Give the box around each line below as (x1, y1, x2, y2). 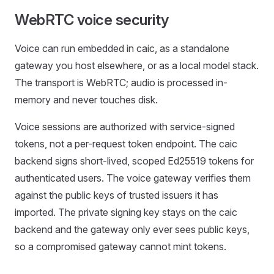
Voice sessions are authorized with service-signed (15, 120, 235, 133)
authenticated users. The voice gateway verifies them (15, 172, 251, 184)
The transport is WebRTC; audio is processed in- (15, 76, 228, 89)
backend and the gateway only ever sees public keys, (15, 223, 250, 235)
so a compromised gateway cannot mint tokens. (15, 240, 226, 253)
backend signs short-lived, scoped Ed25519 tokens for (15, 155, 254, 167)
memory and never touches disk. (15, 94, 158, 106)
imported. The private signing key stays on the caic (15, 206, 237, 218)
